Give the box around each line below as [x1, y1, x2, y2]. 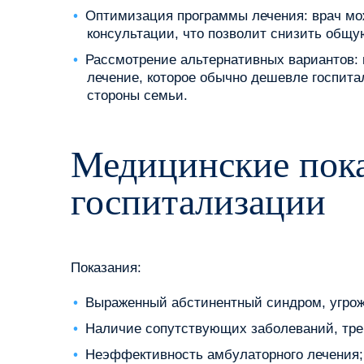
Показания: [71, 260, 141, 275]
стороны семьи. [87, 88, 188, 103]
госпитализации [71, 181, 326, 223]
